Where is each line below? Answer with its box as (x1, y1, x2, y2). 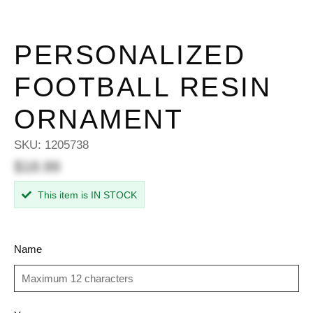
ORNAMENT (14, 104, 183, 134)
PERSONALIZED (14, 40, 245, 70)
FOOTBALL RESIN (14, 72, 271, 102)
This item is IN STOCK (35, 189, 137, 201)
